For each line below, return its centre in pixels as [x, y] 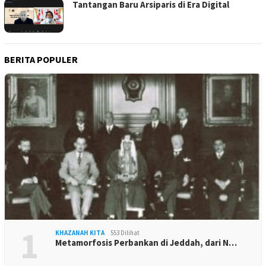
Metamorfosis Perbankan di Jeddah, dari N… [146, 242]
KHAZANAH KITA [80, 232]
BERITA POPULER [41, 59]
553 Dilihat [125, 232]
